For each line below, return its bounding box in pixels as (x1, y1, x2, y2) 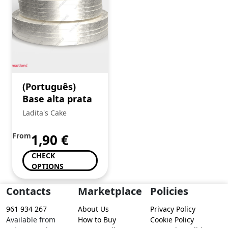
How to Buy (78, 215, 117, 225)
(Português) (22, 80, 76, 93)
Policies (150, 184, 188, 198)
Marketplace (78, 184, 142, 198)
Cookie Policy (150, 215, 194, 225)
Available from (6, 215, 55, 225)
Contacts (6, 184, 51, 198)
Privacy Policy (150, 204, 195, 214)
